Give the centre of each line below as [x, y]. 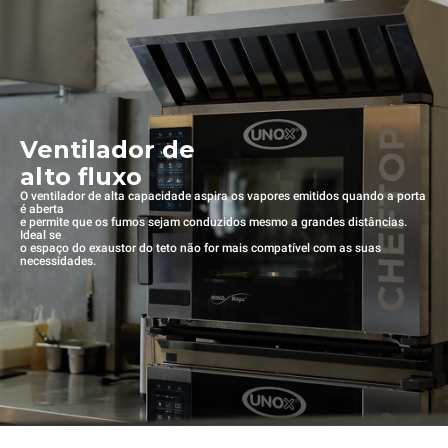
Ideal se [40, 235]
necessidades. [58, 261]
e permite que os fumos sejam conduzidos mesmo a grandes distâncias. [213, 222]
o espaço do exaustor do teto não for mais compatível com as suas [200, 248]
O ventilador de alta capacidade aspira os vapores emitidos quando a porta [223, 196]
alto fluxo [81, 177]
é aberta [42, 209]
